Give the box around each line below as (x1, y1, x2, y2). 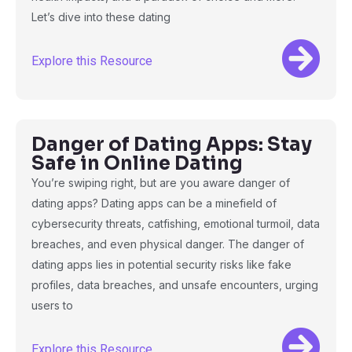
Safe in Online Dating (31, 152, 243, 175)
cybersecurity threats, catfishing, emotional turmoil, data (31, 217, 320, 230)
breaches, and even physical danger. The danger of (31, 237, 304, 251)
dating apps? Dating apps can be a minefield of (31, 196, 277, 210)
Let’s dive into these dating (31, 10, 170, 24)
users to (31, 299, 73, 312)
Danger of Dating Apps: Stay (31, 133, 312, 156)
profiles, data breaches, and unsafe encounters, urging (31, 278, 318, 291)
